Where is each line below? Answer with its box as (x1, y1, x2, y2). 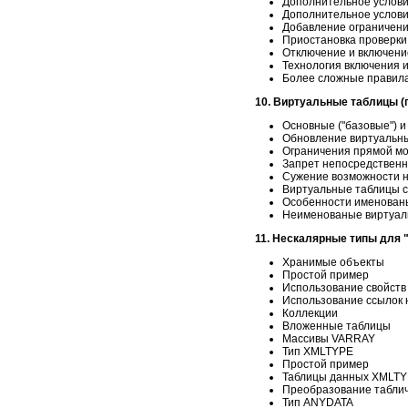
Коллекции (282, 306, 338, 320)
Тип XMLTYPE (282, 344, 353, 358)
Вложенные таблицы (282, 319, 391, 332)
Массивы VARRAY (282, 331, 375, 345)
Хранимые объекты (282, 255, 384, 269)
